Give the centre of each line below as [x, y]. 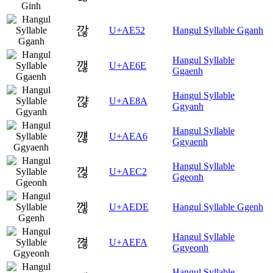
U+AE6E [128, 66]
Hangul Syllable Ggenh [218, 207]
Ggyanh [188, 107]
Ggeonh [188, 177]
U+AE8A [128, 101]
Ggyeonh [190, 248]
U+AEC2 [128, 172]
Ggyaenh [190, 142]
